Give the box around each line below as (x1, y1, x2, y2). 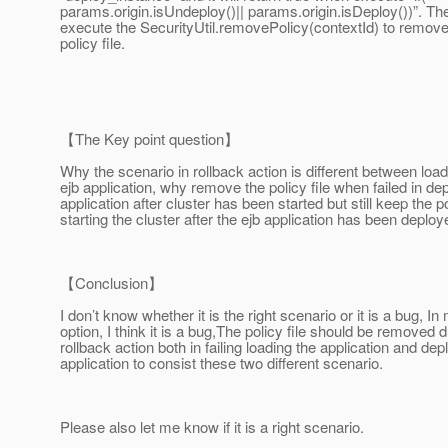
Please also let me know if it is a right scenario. (60, 416, 364, 438)
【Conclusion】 (60, 272, 163, 294)
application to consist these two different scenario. (60, 352, 383, 374)
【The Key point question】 (60, 128, 239, 150)
